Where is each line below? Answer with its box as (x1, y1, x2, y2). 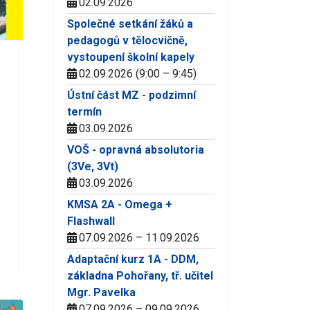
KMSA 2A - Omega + (67, 197, 172, 211)
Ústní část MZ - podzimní (67, 88, 196, 102)
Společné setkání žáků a (67, 17, 193, 30)
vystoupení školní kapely (67, 50, 194, 64)
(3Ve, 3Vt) (67, 159, 118, 173)
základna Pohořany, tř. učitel (67, 268, 213, 282)
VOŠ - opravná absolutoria (67, 143, 204, 156)
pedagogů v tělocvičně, (67, 33, 188, 47)
